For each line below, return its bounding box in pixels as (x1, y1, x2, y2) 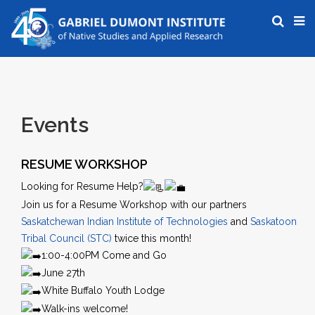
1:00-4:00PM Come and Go (41, 249, 167, 261)
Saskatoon (250, 215, 297, 227)
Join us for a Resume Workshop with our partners (21, 198, 247, 210)
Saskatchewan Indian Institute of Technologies (21, 215, 228, 227)
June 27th (41, 266, 85, 278)
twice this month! (112, 232, 191, 244)
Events (21, 112, 89, 138)
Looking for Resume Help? (21, 181, 143, 193)
